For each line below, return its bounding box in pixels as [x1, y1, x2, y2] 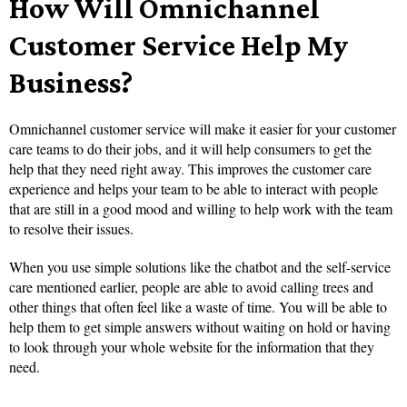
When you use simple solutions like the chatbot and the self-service [9, 257, 391, 277]
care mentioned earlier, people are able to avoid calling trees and [9, 277, 373, 297]
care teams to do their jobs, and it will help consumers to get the [9, 139, 372, 159]
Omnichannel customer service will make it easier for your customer [9, 119, 396, 139]
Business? [9, 65, 133, 100]
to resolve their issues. [9, 219, 134, 239]
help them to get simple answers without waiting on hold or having [9, 317, 391, 337]
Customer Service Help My [9, 28, 348, 63]
